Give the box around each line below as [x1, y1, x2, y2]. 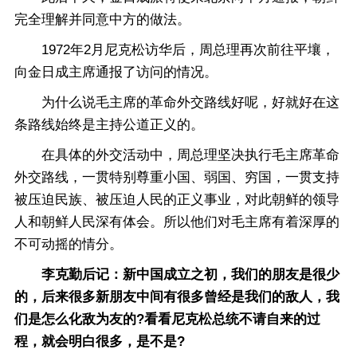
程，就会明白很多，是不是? [14, 334, 185, 349]
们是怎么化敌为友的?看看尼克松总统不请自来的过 [14, 312, 320, 327]
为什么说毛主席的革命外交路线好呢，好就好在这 [14, 95, 339, 110]
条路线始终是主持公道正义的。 [14, 117, 204, 132]
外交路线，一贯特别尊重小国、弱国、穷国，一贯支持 [14, 170, 339, 185]
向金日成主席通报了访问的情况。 [14, 65, 218, 80]
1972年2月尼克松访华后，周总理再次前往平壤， [14, 42, 335, 57]
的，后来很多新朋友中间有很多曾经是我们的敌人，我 [14, 289, 339, 304]
